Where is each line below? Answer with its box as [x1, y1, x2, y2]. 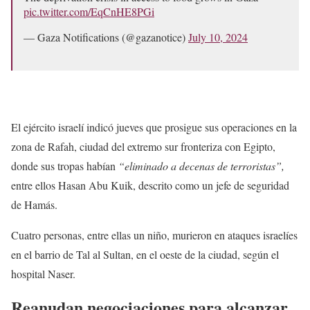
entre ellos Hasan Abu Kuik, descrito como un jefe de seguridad [11, 177, 289, 192]
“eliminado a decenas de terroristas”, [116, 158, 284, 173]
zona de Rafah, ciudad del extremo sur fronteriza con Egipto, [11, 138, 275, 154]
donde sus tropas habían [11, 158, 116, 173]
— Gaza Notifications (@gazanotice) [24, 29, 188, 44]
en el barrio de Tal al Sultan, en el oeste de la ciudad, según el [11, 246, 279, 262]
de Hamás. [11, 197, 57, 212]
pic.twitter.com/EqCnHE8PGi [24, 3, 154, 19]
